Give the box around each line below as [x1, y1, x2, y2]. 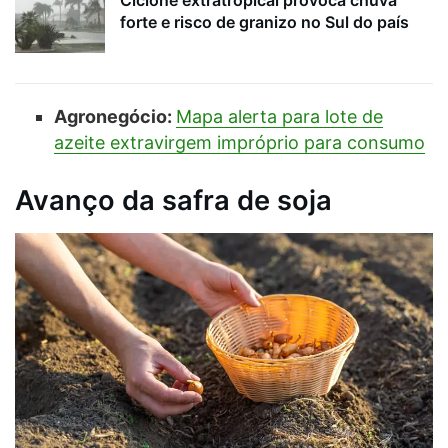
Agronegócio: [53, 106, 176, 128]
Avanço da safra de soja [15, 184, 332, 218]
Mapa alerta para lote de [175, 106, 383, 128]
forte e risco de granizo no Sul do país [120, 11, 409, 32]
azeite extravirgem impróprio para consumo [53, 132, 425, 154]
